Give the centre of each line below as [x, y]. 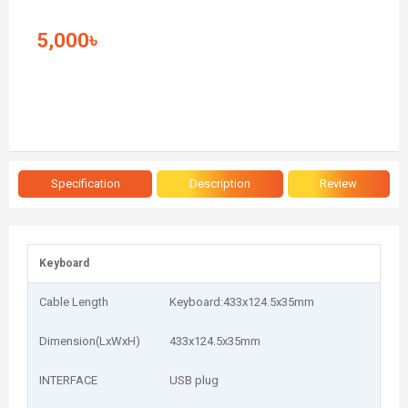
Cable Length [74, 302]
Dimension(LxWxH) [90, 341]
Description [219, 184]
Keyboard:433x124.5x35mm [242, 302]
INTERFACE [68, 380]
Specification [85, 184]
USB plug [194, 380]
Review [339, 184]
